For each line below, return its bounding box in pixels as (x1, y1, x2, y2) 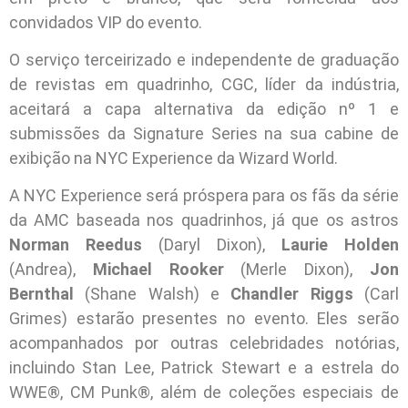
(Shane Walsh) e (74, 284, 231, 304)
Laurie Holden (281, 235, 399, 255)
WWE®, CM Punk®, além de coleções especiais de (9, 382, 399, 403)
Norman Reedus (9, 235, 142, 255)
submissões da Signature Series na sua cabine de (9, 123, 399, 143)
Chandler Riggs (230, 284, 353, 304)
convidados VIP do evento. (9, 12, 202, 32)
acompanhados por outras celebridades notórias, (9, 333, 399, 353)
